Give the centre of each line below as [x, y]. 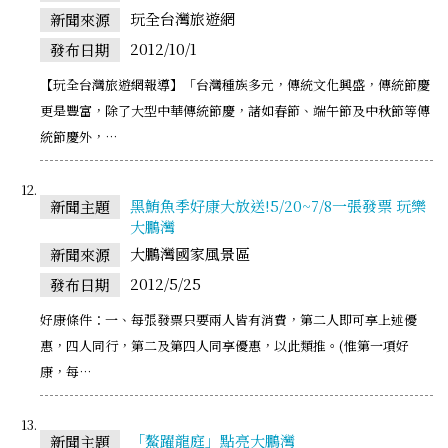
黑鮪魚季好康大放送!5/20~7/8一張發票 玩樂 [278, 205]
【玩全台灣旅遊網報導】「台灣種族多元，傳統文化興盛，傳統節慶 [235, 84]
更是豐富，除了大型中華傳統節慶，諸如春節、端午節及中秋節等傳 [235, 110]
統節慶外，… [78, 136]
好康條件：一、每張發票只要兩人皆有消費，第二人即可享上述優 [228, 319]
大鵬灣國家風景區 [190, 253]
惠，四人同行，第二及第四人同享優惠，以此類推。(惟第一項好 [224, 345]
